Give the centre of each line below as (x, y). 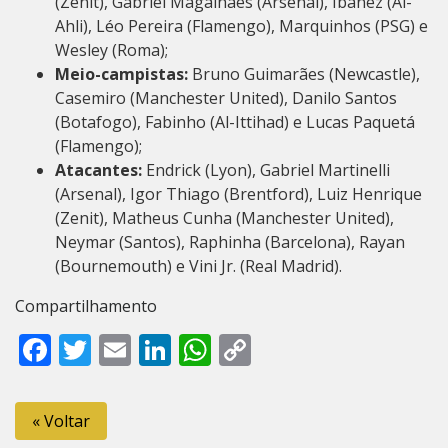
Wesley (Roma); (111, 50)
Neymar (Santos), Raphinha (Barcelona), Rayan (230, 242)
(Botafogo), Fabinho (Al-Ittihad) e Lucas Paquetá (235, 122)
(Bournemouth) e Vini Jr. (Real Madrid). (198, 266)
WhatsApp (288, 350)
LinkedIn (235, 350)
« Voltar (61, 421)
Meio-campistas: (121, 74)
